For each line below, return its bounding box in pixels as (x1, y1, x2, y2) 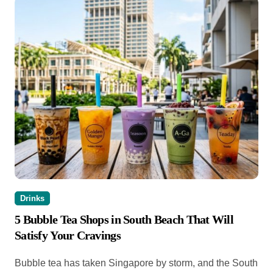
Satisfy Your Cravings (15, 229, 121, 243)
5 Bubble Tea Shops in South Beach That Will (15, 213, 234, 227)
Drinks (20, 194, 44, 204)
